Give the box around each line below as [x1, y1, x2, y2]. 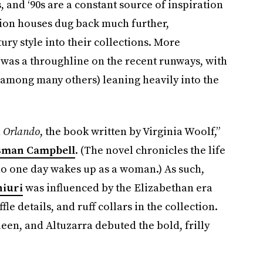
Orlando [2, 124, 40, 139]
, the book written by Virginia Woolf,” [39, 124, 220, 139]
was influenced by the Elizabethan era [22, 180, 213, 195]
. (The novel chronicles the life [75, 143, 225, 157]
